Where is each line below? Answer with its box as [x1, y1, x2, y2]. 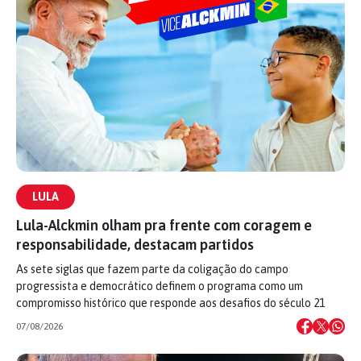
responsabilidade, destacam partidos [16, 236, 254, 253]
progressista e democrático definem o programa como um [16, 280, 303, 293]
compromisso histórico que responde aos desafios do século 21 [16, 297, 325, 309]
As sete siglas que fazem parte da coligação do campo [16, 263, 288, 276]
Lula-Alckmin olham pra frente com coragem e [16, 217, 312, 234]
